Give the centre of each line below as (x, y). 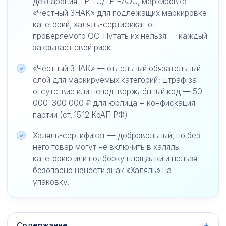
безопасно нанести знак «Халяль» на (102, 170)
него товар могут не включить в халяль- (108, 147)
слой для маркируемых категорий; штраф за (115, 80)
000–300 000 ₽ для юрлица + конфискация (114, 103)
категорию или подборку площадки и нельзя (115, 159)
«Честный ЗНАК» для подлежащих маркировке (120, 13)
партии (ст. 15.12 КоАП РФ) (80, 115)
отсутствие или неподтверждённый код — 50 (118, 92)
